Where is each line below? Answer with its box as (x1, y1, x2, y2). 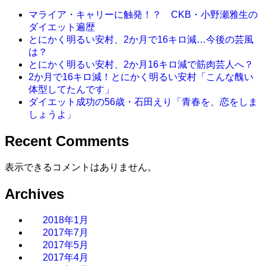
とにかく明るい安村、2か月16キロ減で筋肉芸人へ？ (28, 59, 254, 70)
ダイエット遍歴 (28, 22, 95, 33)
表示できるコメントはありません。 (5, 162, 157, 173)
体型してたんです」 (28, 84, 114, 95)
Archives (5, 186, 64, 202)
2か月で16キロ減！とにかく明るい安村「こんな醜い (28, 72, 254, 83)
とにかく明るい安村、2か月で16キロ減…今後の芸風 (28, 34, 254, 45)
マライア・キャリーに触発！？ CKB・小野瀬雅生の (28, 9, 258, 20)
